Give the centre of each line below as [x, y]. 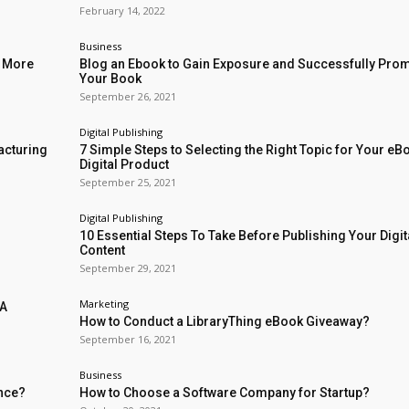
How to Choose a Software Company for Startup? [225, 393]
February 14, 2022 [122, 10]
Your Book [110, 79]
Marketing [104, 304]
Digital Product [124, 164]
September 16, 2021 [128, 339]
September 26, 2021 [128, 96]
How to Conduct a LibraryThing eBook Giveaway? [225, 321]
